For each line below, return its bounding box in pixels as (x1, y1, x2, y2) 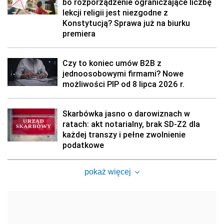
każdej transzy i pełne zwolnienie (62, 129, 185, 139)
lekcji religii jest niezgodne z (62, 7, 168, 17)
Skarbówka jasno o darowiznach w (62, 108, 190, 118)
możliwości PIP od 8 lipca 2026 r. (62, 79, 184, 89)
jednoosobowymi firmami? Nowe (62, 68, 183, 78)
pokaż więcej (84, 167, 131, 176)
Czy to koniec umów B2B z (62, 58, 161, 68)
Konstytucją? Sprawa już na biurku (62, 18, 190, 28)
